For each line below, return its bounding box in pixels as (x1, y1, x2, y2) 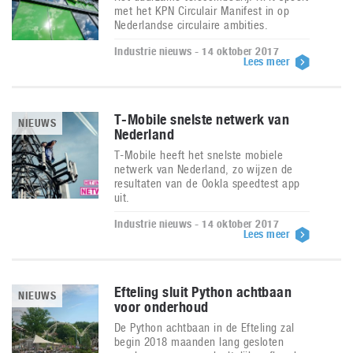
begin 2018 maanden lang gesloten (114, 335, 284, 348)
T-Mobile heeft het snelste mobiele (114, 148, 284, 162)
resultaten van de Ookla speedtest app (114, 176, 300, 190)
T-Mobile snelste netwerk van (114, 111, 290, 128)
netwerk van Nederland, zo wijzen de (114, 162, 293, 176)
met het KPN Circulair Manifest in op (114, 4, 290, 17)
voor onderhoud (114, 299, 209, 315)
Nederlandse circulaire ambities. (114, 18, 269, 32)
